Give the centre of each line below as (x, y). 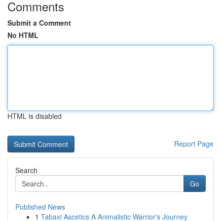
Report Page (194, 144)
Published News (40, 207)
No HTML (23, 35)
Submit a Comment (39, 23)
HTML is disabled (35, 116)
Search (26, 170)
